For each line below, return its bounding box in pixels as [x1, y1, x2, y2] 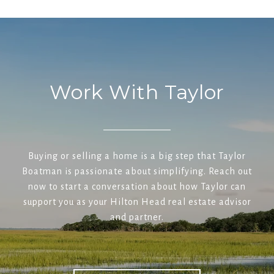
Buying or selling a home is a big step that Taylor [28, 151, 246, 161]
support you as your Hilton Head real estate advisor [23, 197, 251, 207]
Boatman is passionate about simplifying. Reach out [22, 166, 252, 176]
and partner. [110, 212, 164, 222]
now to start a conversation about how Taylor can [28, 182, 246, 191]
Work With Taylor [50, 80, 224, 104]
